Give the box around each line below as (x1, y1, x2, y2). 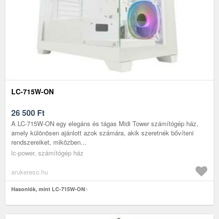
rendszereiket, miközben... (11, 137, 87, 147)
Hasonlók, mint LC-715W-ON (11, 185, 85, 193)
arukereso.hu (11, 167, 48, 176)
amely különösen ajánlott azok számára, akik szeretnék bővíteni (11, 128, 194, 137)
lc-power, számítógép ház (11, 148, 84, 157)
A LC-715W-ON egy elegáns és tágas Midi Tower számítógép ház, (11, 118, 198, 128)
